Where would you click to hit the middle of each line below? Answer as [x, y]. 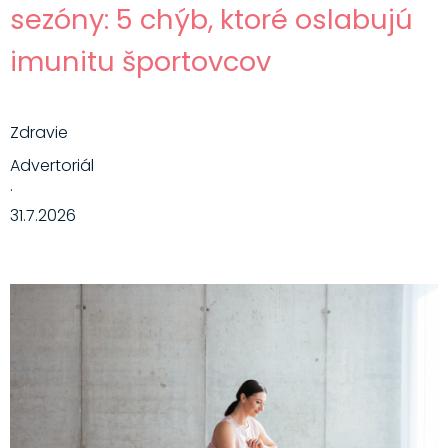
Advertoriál [51, 166]
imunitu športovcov [140, 62]
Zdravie [38, 133]
